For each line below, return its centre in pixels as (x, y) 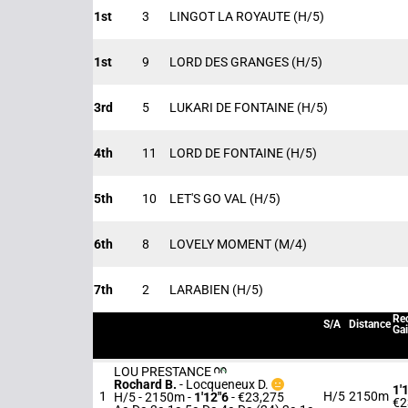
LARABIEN (201, 290)
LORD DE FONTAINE (228, 153)
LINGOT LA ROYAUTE (231, 16)
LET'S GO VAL (209, 199)
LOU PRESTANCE (164, 372)
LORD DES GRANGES (230, 62)
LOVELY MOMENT (222, 244)
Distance (370, 324)
